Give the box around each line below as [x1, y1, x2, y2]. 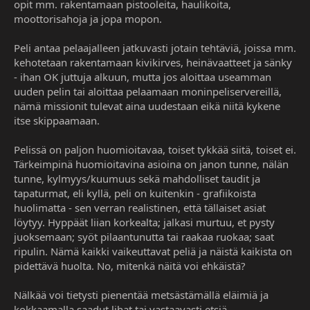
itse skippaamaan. [14, 113, 100, 128]
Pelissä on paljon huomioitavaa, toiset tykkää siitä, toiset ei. [14, 143, 296, 157]
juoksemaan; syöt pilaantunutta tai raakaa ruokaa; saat [14, 230, 274, 244]
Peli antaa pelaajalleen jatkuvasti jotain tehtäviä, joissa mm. [14, 41, 296, 55]
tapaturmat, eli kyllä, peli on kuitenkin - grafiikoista [14, 186, 256, 201]
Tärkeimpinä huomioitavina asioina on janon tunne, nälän [14, 157, 289, 172]
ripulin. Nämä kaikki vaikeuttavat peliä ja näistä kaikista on [14, 244, 292, 259]
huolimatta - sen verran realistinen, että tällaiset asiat [14, 201, 266, 215]
